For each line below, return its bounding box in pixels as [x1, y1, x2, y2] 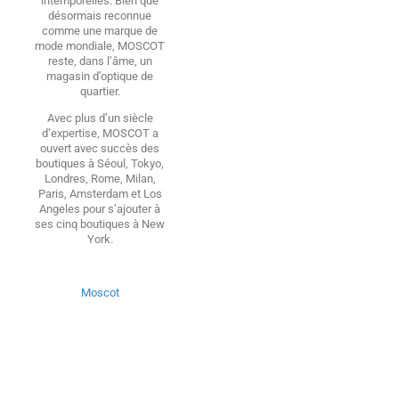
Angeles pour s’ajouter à [39, 201, 160, 216]
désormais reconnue [48, 8, 151, 22]
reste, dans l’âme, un [47, 53, 152, 68]
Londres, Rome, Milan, [44, 171, 156, 185]
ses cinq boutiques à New [35, 216, 165, 231]
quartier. [79, 84, 120, 98]
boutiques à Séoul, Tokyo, [36, 156, 164, 170]
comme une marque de [42, 23, 158, 37]
